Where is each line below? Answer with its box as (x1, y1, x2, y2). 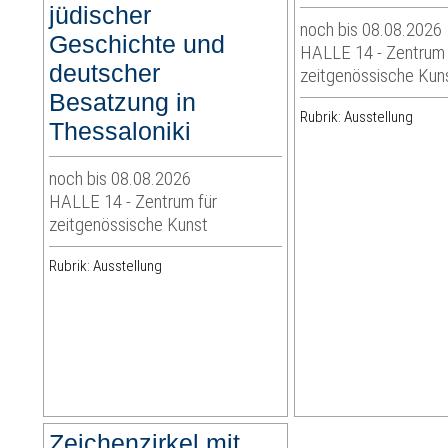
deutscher (49, 59, 161, 88)
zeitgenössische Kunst (49, 213, 209, 237)
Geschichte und (49, 30, 226, 59)
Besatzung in (49, 88, 197, 117)
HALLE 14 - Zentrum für (49, 190, 218, 214)
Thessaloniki (49, 117, 192, 146)
